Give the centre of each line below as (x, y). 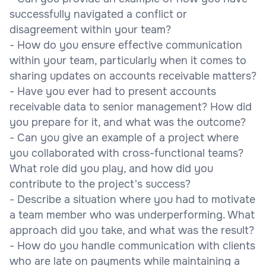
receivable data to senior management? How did (131, 107)
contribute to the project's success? (100, 184)
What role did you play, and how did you (111, 168)
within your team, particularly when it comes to (128, 60)
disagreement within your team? (90, 29)
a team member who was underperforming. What (132, 215)
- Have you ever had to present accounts (113, 91)
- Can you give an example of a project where (124, 137)
